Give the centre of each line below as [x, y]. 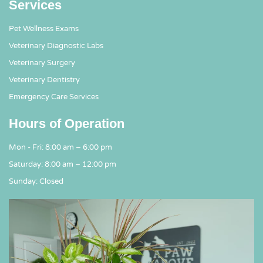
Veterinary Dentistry [44, 80]
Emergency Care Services [54, 97]
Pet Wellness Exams [44, 29]
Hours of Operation [67, 124]
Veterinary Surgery [42, 63]
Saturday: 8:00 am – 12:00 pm [63, 165]
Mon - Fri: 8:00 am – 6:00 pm [60, 148]
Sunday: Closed [36, 182]
